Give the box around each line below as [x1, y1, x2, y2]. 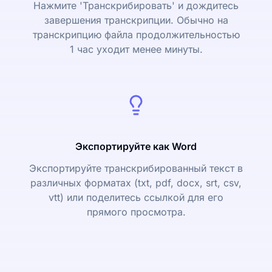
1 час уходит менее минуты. [69, 43, 203, 55]
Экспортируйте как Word [75, 140, 197, 152]
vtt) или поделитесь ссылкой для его [49, 191, 223, 203]
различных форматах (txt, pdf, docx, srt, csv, [30, 177, 242, 189]
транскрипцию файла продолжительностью [32, 29, 240, 41]
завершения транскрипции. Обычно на [44, 14, 228, 26]
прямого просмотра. [86, 206, 186, 218]
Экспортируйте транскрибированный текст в [29, 162, 243, 174]
